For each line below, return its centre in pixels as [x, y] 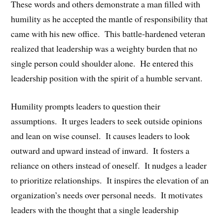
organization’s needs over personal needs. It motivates [107, 195]
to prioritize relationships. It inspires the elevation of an [110, 180]
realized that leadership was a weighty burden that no [104, 48]
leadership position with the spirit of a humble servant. [107, 78]
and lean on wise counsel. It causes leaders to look [101, 135]
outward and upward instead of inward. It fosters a [100, 150]
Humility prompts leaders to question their [86, 106]
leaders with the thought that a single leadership [95, 209]
